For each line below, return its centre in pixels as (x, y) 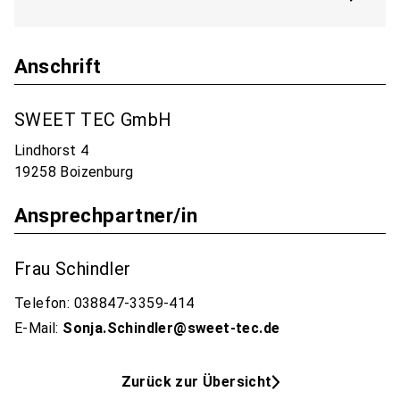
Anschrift (58, 66)
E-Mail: (39, 328)
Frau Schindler (73, 269)
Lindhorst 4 (52, 150)
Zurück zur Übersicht (196, 382)
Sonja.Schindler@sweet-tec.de (171, 328)
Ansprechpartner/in (106, 215)
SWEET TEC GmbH (93, 120)
